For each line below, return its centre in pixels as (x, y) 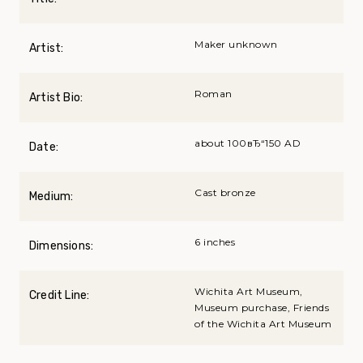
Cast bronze (225, 193)
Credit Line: (60, 296)
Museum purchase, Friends (262, 308)
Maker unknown (236, 45)
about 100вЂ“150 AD (248, 143)
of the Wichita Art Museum (263, 324)
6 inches (215, 242)
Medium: (51, 197)
